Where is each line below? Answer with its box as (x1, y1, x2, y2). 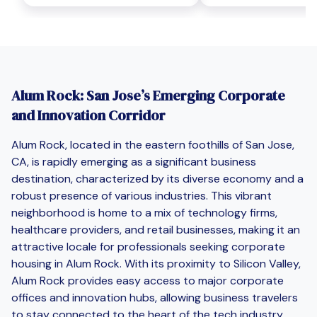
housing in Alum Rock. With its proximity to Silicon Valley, (11, 255, 301, 271)
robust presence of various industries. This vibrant (11, 188, 272, 203)
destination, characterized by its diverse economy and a (11, 171, 304, 186)
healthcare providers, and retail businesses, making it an (11, 221, 300, 237)
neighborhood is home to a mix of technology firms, (11, 204, 277, 220)
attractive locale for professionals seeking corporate (11, 238, 285, 254)
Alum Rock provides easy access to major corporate (11, 272, 284, 288)
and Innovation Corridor (11, 105, 166, 125)
